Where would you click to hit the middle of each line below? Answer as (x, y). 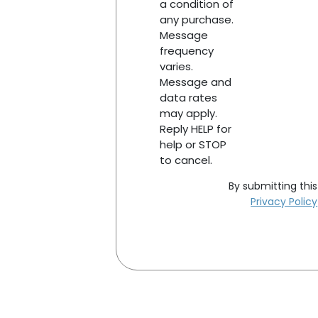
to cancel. (186, 160)
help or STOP (193, 144)
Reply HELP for (195, 128)
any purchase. (196, 19)
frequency (186, 50)
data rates (188, 97)
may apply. (188, 113)
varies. (176, 66)
